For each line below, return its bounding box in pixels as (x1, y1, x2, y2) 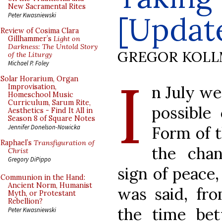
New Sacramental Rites (8, 2, 86, 11)
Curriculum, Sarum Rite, (8, 98, 91, 107)
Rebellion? (8, 197, 43, 206)
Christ (8, 146, 28, 155)
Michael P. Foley (8, 59, 49, 67)
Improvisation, (8, 82, 56, 91)
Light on (54, 34, 80, 43)
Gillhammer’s (8, 34, 54, 43)
